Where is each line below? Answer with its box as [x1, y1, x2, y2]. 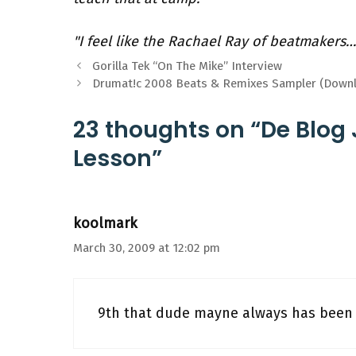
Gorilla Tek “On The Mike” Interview [92, 59, 283, 73]
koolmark [73, 215, 137, 232]
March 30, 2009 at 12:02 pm [73, 241, 220, 255]
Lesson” [73, 143, 162, 174]
